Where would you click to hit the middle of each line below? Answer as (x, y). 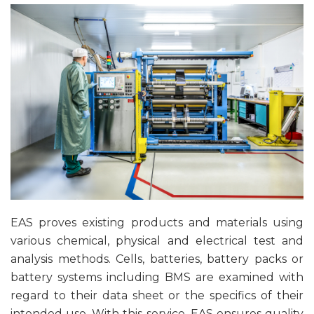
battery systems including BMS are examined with (157, 277)
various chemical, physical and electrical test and (157, 240)
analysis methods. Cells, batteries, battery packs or (157, 259)
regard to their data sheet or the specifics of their (157, 295)
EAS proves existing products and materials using (157, 222)
